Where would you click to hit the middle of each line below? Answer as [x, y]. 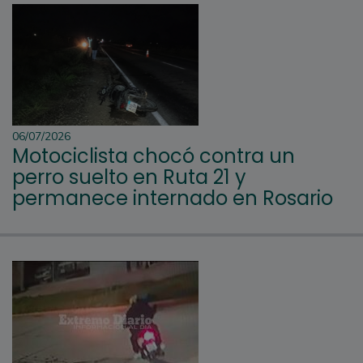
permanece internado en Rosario [173, 198]
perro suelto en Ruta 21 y [129, 177]
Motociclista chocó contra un [154, 156]
